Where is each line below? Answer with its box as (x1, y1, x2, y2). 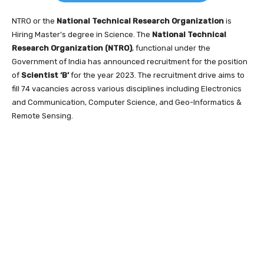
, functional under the (132, 43, 210, 52)
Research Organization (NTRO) (12, 43, 132, 52)
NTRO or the (12, 16, 57, 25)
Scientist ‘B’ (21, 70, 69, 80)
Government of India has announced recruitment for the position (12, 57, 247, 66)
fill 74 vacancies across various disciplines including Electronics (12, 84, 242, 93)
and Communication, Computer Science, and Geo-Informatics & (12, 97, 242, 107)
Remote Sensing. (12, 111, 73, 120)
